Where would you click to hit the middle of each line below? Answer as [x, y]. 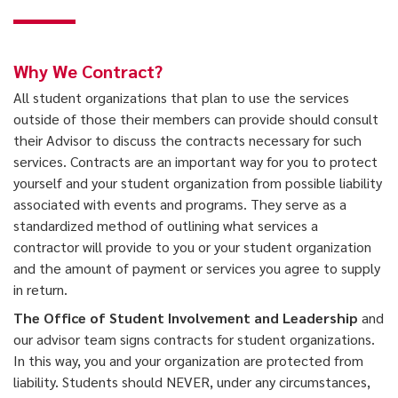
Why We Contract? [88, 72]
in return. [40, 290]
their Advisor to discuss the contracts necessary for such [187, 140]
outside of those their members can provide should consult [196, 119]
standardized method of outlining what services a [166, 226]
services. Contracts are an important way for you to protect [195, 162]
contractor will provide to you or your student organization [192, 247]
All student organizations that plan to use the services [181, 98]
